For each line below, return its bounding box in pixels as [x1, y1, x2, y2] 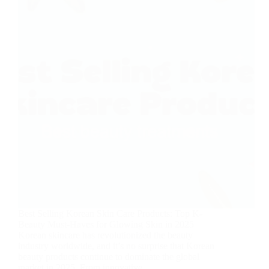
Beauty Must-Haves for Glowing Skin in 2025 [18, 219, 194, 230]
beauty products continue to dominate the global [18, 252, 199, 262]
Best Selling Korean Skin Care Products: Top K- [18, 208, 202, 219]
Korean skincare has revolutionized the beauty [18, 230, 193, 241]
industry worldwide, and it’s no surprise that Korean [18, 241, 214, 252]
